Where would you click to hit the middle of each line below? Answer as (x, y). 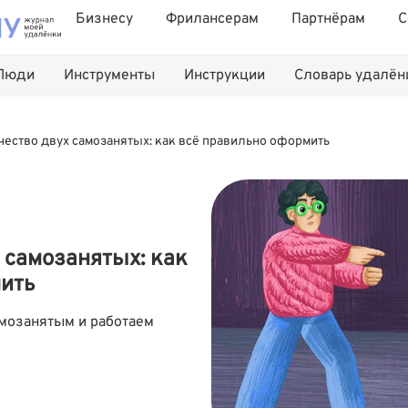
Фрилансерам (212, 19)
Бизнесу (104, 19)
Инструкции (224, 76)
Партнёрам (328, 19)
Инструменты (109, 76)
